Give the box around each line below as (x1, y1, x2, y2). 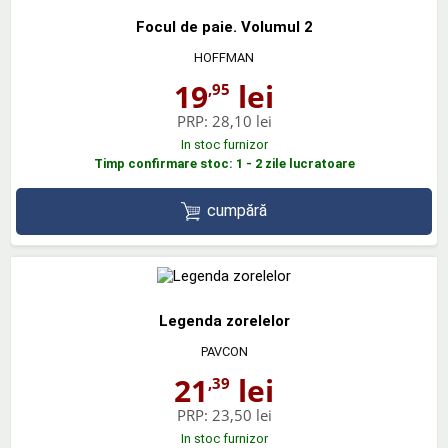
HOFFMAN (194, 50, 254, 65)
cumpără (207, 201, 268, 221)
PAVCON (200, 343, 248, 359)
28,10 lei (211, 111, 272, 131)
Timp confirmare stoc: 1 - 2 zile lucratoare (93, 156, 355, 171)
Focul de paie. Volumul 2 (135, 18, 313, 36)
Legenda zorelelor (158, 311, 290, 330)
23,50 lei (211, 404, 272, 425)
